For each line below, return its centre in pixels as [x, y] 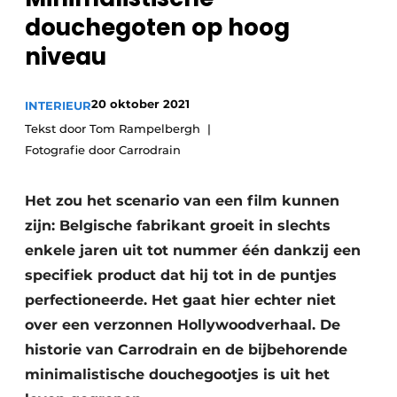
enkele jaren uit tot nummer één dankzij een [193, 250]
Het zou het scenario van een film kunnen [182, 201]
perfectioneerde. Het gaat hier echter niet [180, 300]
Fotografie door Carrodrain [103, 150]
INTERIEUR [58, 105]
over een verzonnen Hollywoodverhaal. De [183, 325]
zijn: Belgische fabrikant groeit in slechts [178, 226]
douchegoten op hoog [157, 27]
